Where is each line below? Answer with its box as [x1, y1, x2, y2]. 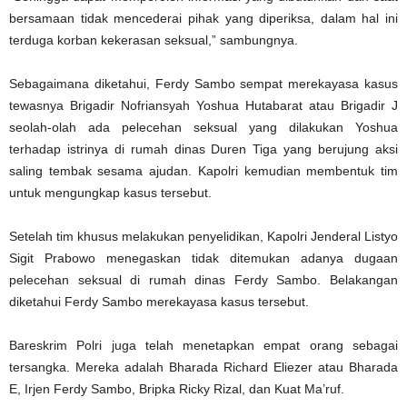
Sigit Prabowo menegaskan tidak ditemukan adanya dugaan [9, 250, 398, 265]
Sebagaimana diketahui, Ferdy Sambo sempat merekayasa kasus [9, 75, 398, 91]
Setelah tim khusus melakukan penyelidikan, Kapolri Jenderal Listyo [9, 228, 398, 243]
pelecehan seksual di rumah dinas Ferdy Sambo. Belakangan [9, 272, 398, 287]
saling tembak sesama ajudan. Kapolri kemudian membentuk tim [9, 163, 398, 178]
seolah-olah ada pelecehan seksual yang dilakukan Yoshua [9, 119, 398, 134]
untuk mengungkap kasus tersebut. [9, 184, 212, 200]
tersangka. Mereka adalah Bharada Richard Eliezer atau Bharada [9, 359, 398, 374]
